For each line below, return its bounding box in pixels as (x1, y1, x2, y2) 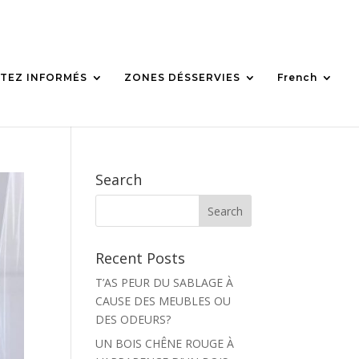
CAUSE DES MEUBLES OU (95, 293, 232, 309)
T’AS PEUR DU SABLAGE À (95, 275, 234, 290)
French (277, 71, 317, 83)
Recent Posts (95, 248, 186, 268)
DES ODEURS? (95, 312, 171, 327)
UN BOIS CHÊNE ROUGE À (95, 336, 235, 351)
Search (95, 170, 143, 189)
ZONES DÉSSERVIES (124, 71, 240, 83)
